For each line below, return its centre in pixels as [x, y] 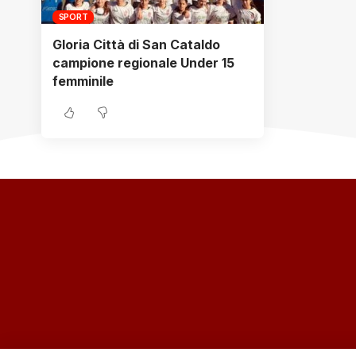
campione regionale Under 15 [143, 63]
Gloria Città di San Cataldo [136, 45]
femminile [83, 81]
